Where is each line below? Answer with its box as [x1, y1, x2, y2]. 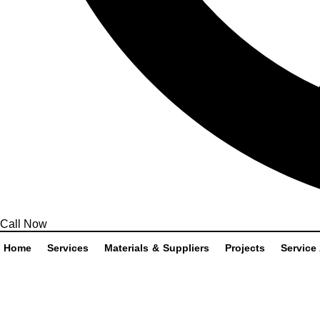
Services [47, 242, 89, 254]
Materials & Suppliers [104, 242, 209, 254]
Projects [225, 242, 265, 254]
